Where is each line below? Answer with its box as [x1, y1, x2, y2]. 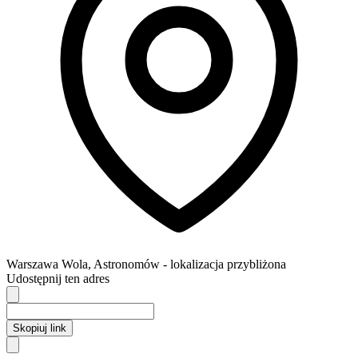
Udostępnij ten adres [6, 271, 109, 285]
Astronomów [93, 257, 160, 271]
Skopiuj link [13, 321, 66, 334]
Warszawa [6, 257, 58, 271]
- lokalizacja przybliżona [163, 257, 286, 271]
